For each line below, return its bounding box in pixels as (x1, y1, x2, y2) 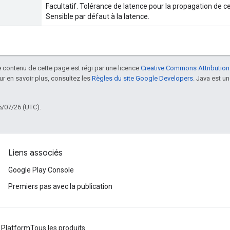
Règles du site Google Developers (92, 74, 193, 82)
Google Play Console (8, 166, 74, 174)
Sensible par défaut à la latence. (46, 12, 149, 21)
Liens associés (8, 148, 63, 158)
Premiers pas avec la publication (8, 182, 112, 190)
